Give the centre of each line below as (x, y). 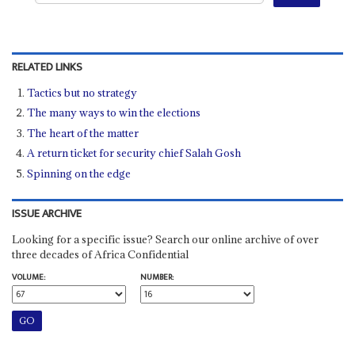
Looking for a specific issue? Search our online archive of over (165, 239)
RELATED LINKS (47, 67)
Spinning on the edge (79, 173)
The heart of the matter (83, 133)
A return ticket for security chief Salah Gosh (134, 153)
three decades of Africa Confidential (100, 254)
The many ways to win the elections (114, 113)
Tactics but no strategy (82, 92)
